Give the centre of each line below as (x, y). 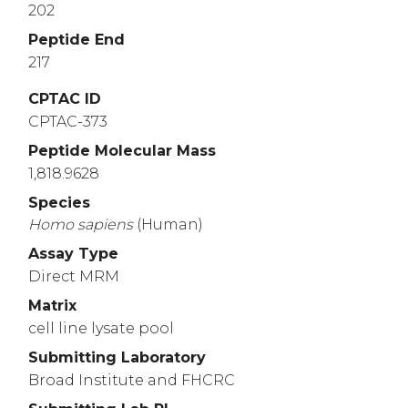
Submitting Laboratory (117, 358)
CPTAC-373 (68, 121)
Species (59, 202)
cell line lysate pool (101, 329)
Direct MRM (74, 277)
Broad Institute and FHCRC (132, 380)
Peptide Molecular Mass (122, 150)
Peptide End (76, 40)
